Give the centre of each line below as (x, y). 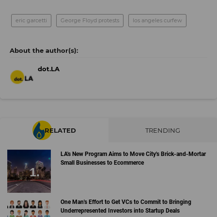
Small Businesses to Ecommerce (102, 163)
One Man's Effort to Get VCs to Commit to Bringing (126, 202)
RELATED (60, 130)
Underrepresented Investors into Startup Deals (120, 211)
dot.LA (49, 69)
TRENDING (163, 130)
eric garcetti (31, 20)
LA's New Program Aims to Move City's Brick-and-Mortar (133, 154)
